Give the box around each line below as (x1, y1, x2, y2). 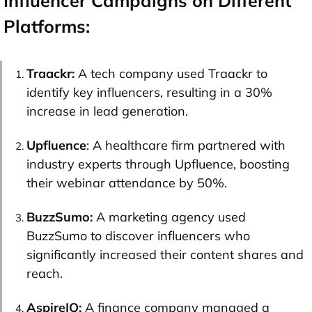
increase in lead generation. (26, 102, 188, 119)
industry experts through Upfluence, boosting (26, 155, 290, 172)
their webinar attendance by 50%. (26, 174, 227, 191)
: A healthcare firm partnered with (86, 136, 286, 153)
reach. (26, 265, 63, 281)
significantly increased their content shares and (26, 246, 304, 263)
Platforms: (3, 15, 90, 37)
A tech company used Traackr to (78, 65, 267, 81)
